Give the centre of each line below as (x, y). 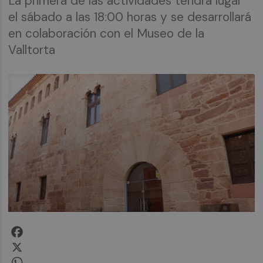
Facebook (45, 228)
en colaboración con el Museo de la (107, 33)
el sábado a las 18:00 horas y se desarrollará (130, 17)
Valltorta (32, 50)
